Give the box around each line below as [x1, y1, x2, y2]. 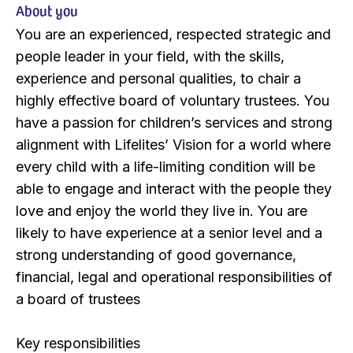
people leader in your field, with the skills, [16, 47, 284, 65]
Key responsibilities [16, 334, 140, 351]
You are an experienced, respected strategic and [16, 25, 331, 43]
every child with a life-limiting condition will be [16, 158, 315, 175]
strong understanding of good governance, [16, 246, 296, 263]
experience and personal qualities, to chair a [16, 69, 301, 87]
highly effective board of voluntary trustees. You [16, 91, 329, 109]
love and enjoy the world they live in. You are [16, 202, 307, 219]
